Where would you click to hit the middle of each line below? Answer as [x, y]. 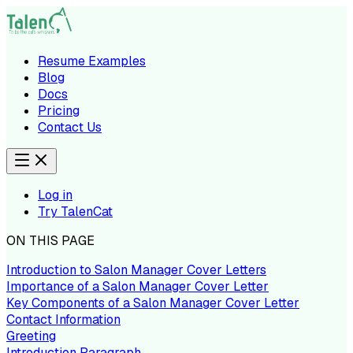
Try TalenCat [75, 212]
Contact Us [70, 127]
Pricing [59, 111]
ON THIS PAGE [50, 241]
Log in [55, 195]
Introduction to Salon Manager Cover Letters [136, 270]
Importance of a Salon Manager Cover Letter [137, 286]
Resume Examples [92, 61]
